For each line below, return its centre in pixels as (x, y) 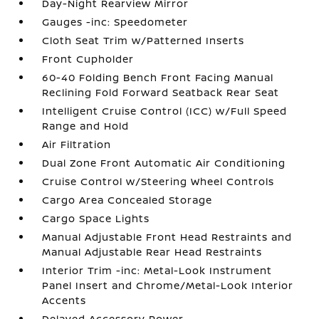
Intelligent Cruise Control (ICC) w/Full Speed (165, 111)
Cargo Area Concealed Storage (127, 200)
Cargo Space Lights (96, 218)
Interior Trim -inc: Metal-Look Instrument (157, 270)
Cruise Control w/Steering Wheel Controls (158, 181)
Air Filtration (77, 144)
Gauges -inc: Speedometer (115, 22)
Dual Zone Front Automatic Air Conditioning (164, 163)
